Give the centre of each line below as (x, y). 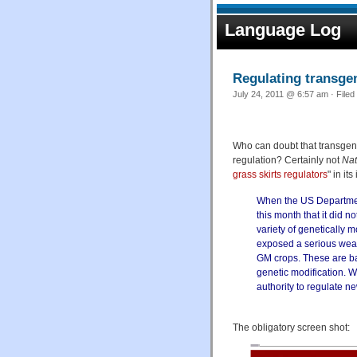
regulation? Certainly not (287, 160)
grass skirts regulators (280, 174)
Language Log (283, 30)
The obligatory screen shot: (291, 327)
